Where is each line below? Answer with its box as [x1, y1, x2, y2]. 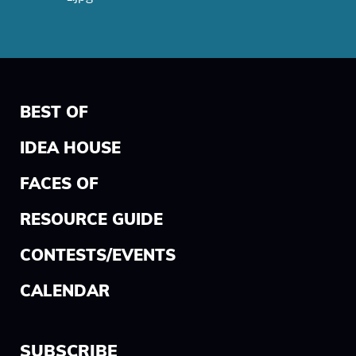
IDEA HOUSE [20, 141, 121, 157]
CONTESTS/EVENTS [20, 248, 176, 265]
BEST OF [20, 105, 88, 122]
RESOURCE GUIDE [20, 212, 163, 229]
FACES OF [20, 176, 99, 193]
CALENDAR [20, 284, 110, 300]
